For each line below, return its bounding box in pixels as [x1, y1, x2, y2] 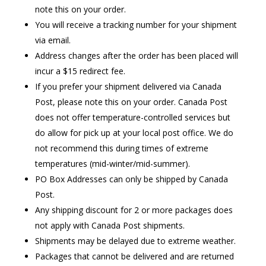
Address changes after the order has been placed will [34, 50, 238, 62]
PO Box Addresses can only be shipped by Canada [34, 173, 228, 185]
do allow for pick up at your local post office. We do [34, 127, 233, 139]
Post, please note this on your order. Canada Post [34, 96, 227, 108]
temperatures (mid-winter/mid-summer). [34, 158, 190, 170]
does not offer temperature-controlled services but [34, 112, 230, 123]
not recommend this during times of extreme [34, 142, 208, 154]
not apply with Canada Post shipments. [34, 220, 185, 232]
